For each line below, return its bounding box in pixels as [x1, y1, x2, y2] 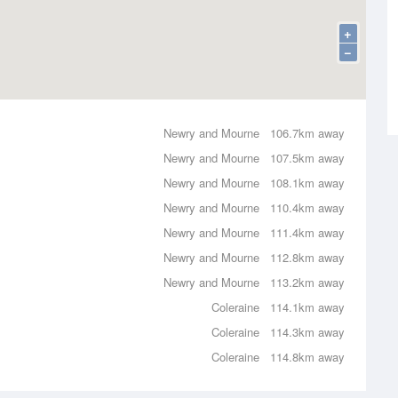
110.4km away [270, 199, 345, 216]
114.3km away [270, 323, 345, 340]
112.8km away [270, 249, 345, 266]
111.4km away [270, 224, 345, 241]
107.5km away [270, 149, 345, 166]
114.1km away [270, 298, 345, 315]
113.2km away [270, 274, 345, 291]
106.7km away [270, 124, 345, 141]
